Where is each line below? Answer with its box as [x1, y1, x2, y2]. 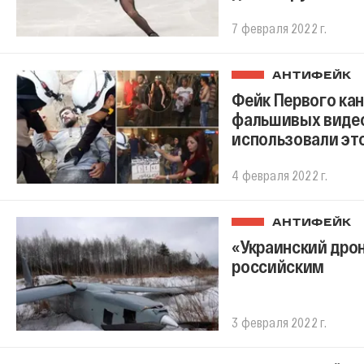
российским [232, 255, 325, 277]
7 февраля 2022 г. [232, 20, 327, 37]
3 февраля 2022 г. [232, 314, 327, 330]
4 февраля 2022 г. [232, 167, 328, 184]
